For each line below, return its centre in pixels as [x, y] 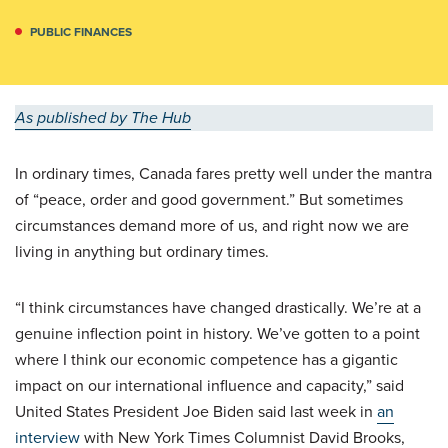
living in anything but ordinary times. [142, 251]
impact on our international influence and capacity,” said [209, 385]
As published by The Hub [103, 117]
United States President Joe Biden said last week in [196, 411]
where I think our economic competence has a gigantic [206, 359]
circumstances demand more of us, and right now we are [212, 225]
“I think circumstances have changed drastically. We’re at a [218, 307]
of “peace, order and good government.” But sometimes [209, 199]
